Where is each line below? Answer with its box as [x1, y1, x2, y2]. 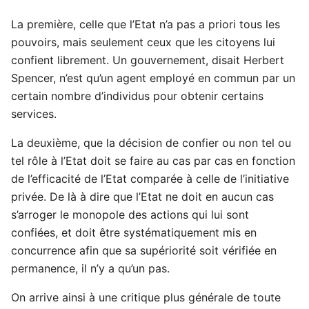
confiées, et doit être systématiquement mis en [11, 225, 257, 239]
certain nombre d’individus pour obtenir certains [11, 88, 263, 103]
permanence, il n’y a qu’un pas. [11, 261, 170, 275]
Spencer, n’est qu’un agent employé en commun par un [11, 70, 295, 85]
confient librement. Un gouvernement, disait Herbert [11, 52, 284, 67]
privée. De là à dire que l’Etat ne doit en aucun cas [11, 189, 274, 203]
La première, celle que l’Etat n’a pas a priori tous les [11, 17, 280, 31]
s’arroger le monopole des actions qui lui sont [11, 207, 249, 221]
